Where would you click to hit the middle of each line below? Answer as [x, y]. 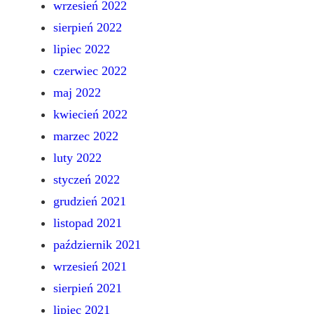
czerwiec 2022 [90, 71]
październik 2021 [97, 245]
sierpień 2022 [88, 28]
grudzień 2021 [90, 202]
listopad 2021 [88, 223]
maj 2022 [77, 93]
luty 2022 [77, 158]
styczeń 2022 [87, 180]
